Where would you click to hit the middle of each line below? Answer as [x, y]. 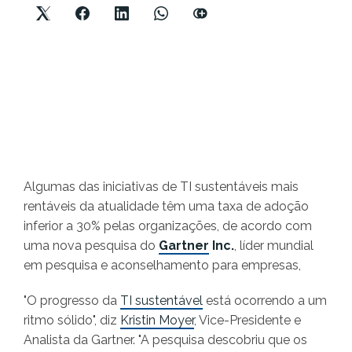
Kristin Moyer [157, 321]
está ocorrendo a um [265, 301]
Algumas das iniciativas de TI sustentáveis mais [161, 187]
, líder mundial [274, 246]
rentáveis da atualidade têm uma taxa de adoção [166, 207]
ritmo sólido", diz [72, 321]
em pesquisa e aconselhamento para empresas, [162, 266]
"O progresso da [72, 301]
